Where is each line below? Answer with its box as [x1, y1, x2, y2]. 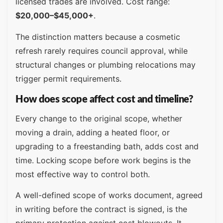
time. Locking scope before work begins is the [15, 155, 191, 165]
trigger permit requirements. [15, 73, 121, 84]
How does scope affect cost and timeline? [15, 94, 193, 105]
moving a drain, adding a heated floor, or [15, 127, 170, 137]
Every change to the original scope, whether [15, 113, 182, 123]
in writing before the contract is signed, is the [15, 204, 187, 215]
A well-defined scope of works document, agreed [15, 190, 203, 201]
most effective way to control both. [15, 169, 150, 179]
